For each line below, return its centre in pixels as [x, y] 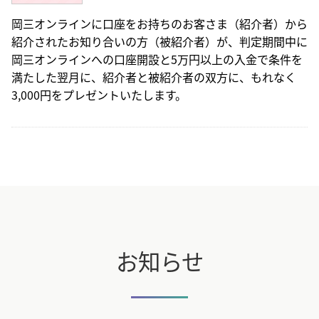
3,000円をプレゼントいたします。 [99, 94]
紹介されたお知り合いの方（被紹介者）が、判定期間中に [159, 41]
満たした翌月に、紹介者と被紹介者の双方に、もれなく [154, 77]
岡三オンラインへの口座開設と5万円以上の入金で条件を [157, 59]
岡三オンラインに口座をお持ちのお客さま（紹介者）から [159, 23]
